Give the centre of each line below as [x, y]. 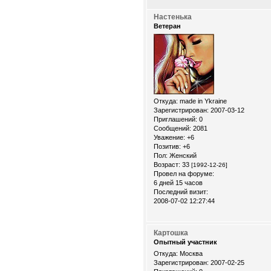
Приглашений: [175, 119]
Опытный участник [185, 242]
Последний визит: [181, 191]
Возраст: [167, 164]
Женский [182, 155]
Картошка [171, 233]
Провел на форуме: [184, 173]
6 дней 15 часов [178, 182]
